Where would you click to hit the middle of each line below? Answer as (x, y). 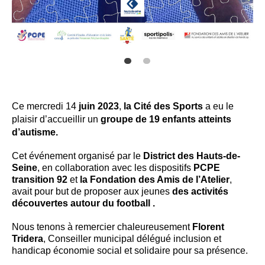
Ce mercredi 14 (44, 106)
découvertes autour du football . (83, 203)
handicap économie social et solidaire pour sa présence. (130, 250)
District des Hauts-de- (192, 156)
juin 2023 (98, 106)
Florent (208, 227)
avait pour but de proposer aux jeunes (91, 191)
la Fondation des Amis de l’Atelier (155, 179)
